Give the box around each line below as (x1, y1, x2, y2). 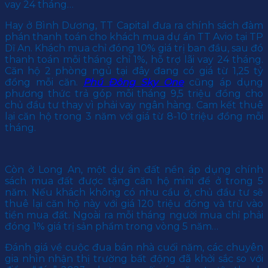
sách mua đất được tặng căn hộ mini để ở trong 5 (5, 175, 263, 187)
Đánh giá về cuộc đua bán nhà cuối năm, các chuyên (5, 242, 263, 254)
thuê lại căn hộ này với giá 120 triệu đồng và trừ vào (5, 198, 263, 210)
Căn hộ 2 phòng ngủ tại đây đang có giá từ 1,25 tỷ (5, 65, 263, 77)
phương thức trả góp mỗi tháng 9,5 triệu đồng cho (5, 88, 263, 100)
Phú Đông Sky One (83, 77, 184, 89)
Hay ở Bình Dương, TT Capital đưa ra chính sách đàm (5, 20, 263, 32)
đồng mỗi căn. (5, 77, 83, 89)
